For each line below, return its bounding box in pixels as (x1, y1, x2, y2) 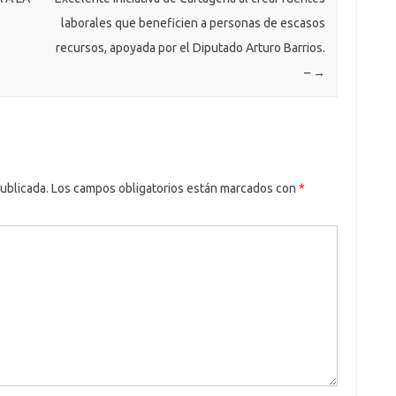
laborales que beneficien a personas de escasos (60, 16, 325, 31)
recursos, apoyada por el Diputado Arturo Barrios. (55, 41, 325, 56)
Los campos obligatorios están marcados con (48, 181, 299, 196)
